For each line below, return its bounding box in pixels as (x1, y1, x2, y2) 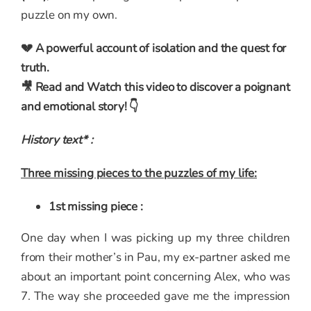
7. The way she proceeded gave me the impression (21, 288, 290, 305)
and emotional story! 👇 (21, 99, 140, 115)
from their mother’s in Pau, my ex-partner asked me (21, 249, 290, 266)
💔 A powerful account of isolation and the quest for (21, 40, 287, 57)
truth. (21, 60, 49, 76)
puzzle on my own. (21, 7, 118, 24)
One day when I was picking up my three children (21, 230, 290, 246)
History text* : (21, 132, 93, 149)
